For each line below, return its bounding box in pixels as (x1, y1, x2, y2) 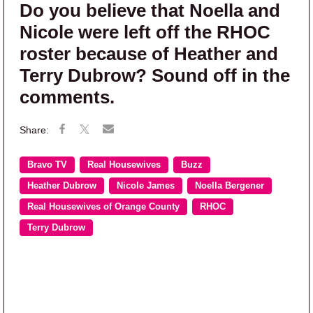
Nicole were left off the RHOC (20, 21, 270, 43)
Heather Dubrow (27, 180, 96, 191)
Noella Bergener (195, 180, 264, 191)
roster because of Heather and (20, 43, 278, 64)
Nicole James (117, 180, 175, 191)
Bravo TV (27, 159, 67, 170)
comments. (20, 86, 115, 108)
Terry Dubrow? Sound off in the (20, 64, 290, 86)
